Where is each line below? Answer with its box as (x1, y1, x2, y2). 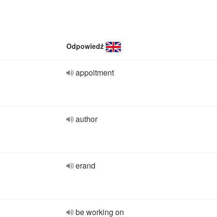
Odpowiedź (66, 41, 104, 51)
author (76, 113, 97, 124)
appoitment (76, 67, 114, 78)
